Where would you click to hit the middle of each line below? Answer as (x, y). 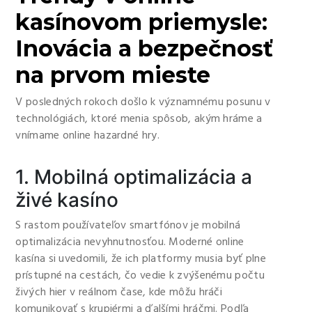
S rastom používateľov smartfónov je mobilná (128, 226)
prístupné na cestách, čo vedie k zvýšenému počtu (140, 276)
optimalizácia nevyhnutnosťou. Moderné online (130, 242)
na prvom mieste (113, 75)
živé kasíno (67, 200)
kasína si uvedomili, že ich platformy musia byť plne (141, 259)
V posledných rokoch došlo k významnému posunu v (143, 102)
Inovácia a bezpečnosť (145, 48)
